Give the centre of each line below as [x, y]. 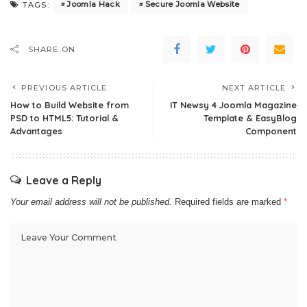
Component [271, 131]
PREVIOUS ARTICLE [64, 87]
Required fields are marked [229, 201]
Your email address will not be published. [91, 201]
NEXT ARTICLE [254, 87]
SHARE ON [52, 49]
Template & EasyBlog [250, 118]
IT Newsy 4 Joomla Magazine [233, 105]
